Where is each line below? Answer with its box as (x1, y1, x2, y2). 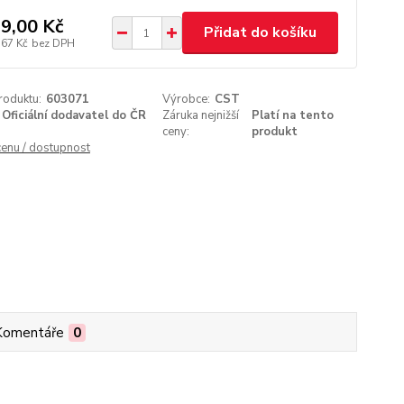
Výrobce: (162, 91, 211, 107)
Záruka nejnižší (162, 107, 240, 124)
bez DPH (31, 35, 75, 50)
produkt (252, 124, 298, 140)
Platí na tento (252, 107, 335, 124)
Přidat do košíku (203, 23, 317, 42)
